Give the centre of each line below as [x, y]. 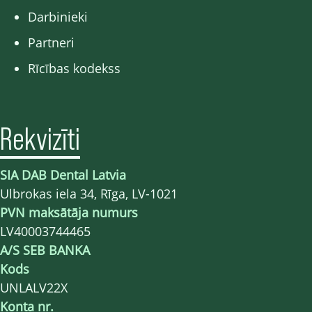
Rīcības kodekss [74, 68]
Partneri [51, 42]
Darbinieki [58, 17]
